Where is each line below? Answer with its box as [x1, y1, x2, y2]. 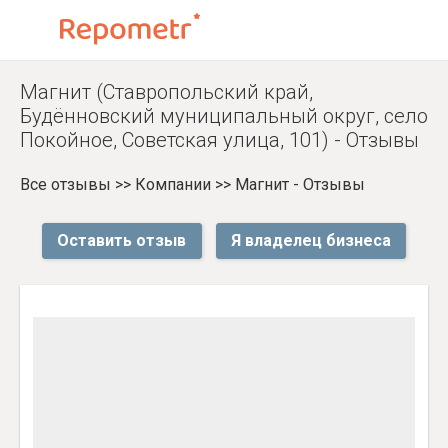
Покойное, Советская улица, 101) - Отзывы [20, 128, 419, 152]
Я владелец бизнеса [230, 230, 391, 250]
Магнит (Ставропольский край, [20, 80, 313, 104]
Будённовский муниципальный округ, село [20, 104, 428, 128]
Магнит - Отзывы [235, 175, 365, 194]
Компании [135, 175, 211, 194]
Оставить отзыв [57, 230, 187, 250]
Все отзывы [20, 175, 111, 194]
